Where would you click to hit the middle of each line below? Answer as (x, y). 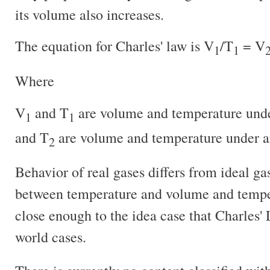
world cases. (51, 237)
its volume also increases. (92, 14)
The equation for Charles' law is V (115, 46)
